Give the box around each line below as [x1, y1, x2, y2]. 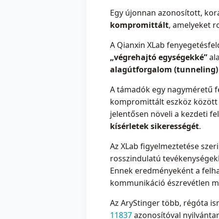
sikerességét [151, 121, 199, 132]
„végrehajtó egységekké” [110, 52, 207, 63]
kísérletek [110, 121, 149, 132]
